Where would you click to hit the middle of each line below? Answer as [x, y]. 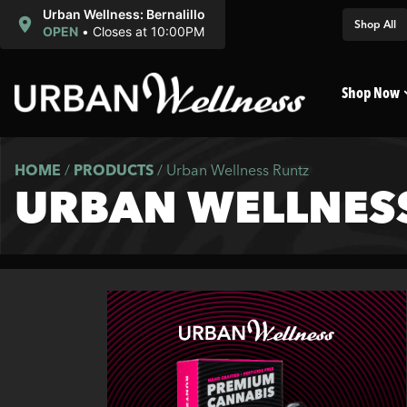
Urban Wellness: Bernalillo [124, 14]
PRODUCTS [114, 170]
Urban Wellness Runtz [238, 170]
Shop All [375, 24]
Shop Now [371, 93]
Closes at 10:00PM [148, 31]
